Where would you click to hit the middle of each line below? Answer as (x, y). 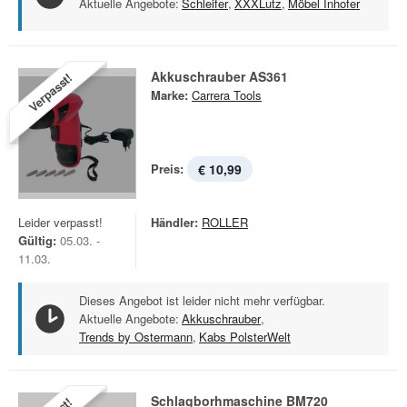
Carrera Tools (227, 95)
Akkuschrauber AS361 (219, 76)
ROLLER (225, 222)
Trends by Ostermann (136, 337)
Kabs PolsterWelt (245, 337)
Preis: (167, 169)
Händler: (174, 222)
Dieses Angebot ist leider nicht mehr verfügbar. (202, 300)
